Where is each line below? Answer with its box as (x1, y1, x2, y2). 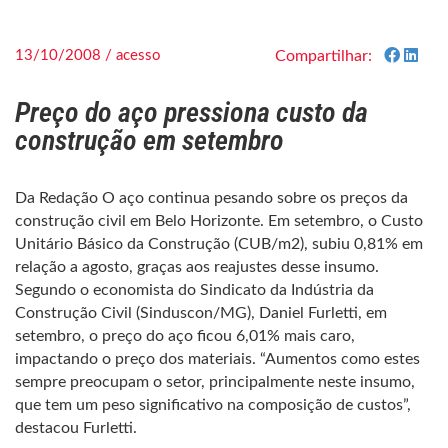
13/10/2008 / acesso (15, 48, 161, 63)
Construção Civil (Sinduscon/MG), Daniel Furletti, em (15, 305, 387, 321)
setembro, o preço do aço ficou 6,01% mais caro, (15, 328, 355, 344)
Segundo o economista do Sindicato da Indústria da (15, 282, 374, 298)
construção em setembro (15, 124, 284, 157)
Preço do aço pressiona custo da (15, 96, 368, 129)
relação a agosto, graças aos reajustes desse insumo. (15, 259, 379, 275)
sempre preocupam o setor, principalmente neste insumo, (15, 374, 415, 390)
